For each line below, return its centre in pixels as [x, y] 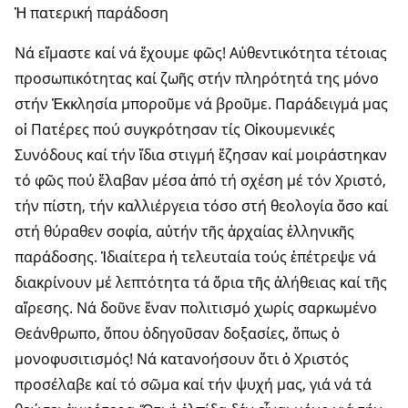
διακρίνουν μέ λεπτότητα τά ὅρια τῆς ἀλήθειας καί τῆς [201, 283]
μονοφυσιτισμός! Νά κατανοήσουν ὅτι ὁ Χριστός [182, 359]
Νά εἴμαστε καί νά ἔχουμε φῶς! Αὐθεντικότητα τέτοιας [201, 53]
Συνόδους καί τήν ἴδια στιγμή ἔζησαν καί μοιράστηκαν [201, 155]
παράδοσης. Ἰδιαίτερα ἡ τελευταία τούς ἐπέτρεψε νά [195, 257]
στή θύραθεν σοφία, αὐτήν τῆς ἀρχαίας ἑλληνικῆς [184, 232]
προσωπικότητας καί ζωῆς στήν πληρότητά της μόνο [197, 79]
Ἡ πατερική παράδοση [92, 13]
